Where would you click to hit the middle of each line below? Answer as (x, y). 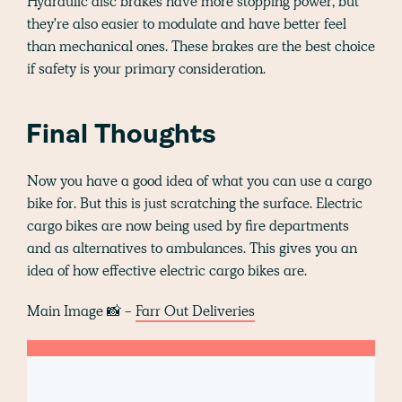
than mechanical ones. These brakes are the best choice (201, 47)
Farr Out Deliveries (195, 311)
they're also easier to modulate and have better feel (187, 24)
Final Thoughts (121, 136)
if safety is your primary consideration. (146, 69)
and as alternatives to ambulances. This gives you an (192, 249)
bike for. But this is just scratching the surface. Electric (195, 204)
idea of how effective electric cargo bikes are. (167, 271)
